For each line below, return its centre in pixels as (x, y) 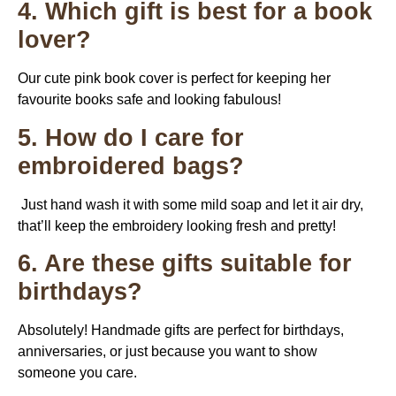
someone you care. (77, 373)
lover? (58, 40)
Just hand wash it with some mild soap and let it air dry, (190, 204)
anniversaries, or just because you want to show (168, 352)
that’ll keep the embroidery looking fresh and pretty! (177, 225)
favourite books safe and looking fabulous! (149, 100)
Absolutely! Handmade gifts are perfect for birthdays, (181, 331)
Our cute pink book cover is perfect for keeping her (174, 79)
